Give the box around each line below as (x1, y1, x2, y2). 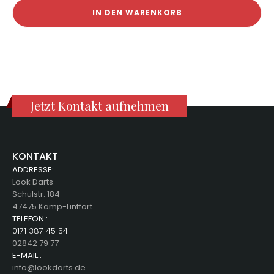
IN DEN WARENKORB (92, 7, 182, 18)
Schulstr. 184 (12, 188, 60, 200)
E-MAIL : (12, 249, 42, 261)
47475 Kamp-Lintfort (12, 200, 92, 212)
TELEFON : (12, 212, 48, 224)
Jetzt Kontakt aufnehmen (31, 97, 169, 114)
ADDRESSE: (12, 163, 54, 176)
